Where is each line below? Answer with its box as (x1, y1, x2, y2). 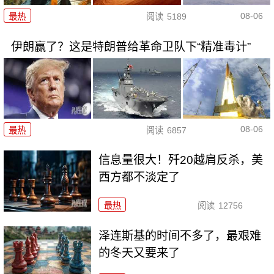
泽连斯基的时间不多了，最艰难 (98, 229, 262, 243)
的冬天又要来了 (98, 246, 180, 260)
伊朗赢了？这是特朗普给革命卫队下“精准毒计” (10, 40, 251, 54)
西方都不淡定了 (98, 171, 180, 184)
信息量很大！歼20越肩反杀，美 (98, 154, 264, 167)
